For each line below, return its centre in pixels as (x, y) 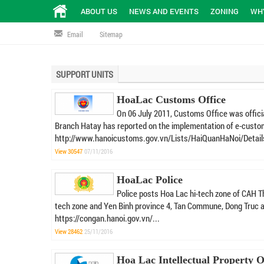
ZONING (225, 11)
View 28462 (69, 231)
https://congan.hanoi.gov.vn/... (107, 218)
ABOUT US (99, 11)
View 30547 (69, 151)
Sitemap (111, 34)
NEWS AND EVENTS (164, 11)
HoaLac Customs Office (171, 100)
